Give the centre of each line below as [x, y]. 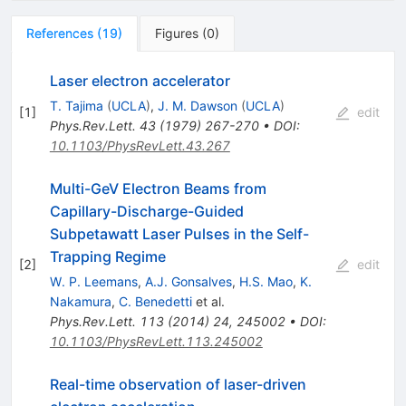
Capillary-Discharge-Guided [146, 211]
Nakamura [80, 301]
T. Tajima [76, 105]
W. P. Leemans [93, 281]
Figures [177, 33]
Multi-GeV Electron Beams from [158, 188]
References [60, 33]
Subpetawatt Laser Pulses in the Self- [179, 233]
